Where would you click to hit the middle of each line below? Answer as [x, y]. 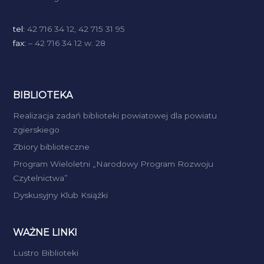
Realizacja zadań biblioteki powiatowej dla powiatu [115, 116]
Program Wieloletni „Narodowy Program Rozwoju [113, 164]
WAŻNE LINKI [45, 233]
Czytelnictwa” [41, 178]
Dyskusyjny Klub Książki [61, 195]
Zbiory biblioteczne [52, 147]
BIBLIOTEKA [43, 95]
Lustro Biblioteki [46, 253]
